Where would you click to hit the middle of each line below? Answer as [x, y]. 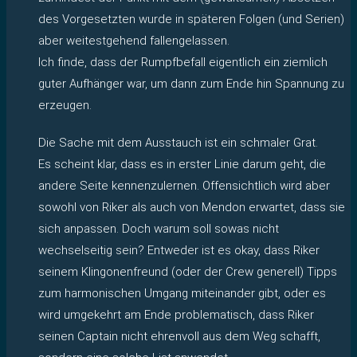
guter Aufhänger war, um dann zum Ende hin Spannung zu [191, 83]
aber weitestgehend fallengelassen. [134, 40]
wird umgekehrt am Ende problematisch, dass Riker [176, 314]
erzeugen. [65, 105]
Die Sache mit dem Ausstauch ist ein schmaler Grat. [178, 142]
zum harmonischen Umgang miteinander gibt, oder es [182, 293]
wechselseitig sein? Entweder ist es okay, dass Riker [179, 250]
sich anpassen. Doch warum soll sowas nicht [159, 228]
